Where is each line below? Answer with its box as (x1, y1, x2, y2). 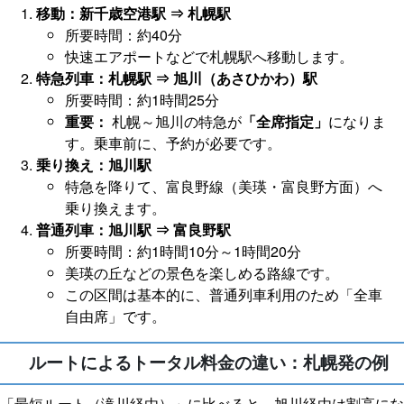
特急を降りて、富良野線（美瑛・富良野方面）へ (65, 176, 382, 197)
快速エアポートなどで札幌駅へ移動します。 (65, 46, 353, 68)
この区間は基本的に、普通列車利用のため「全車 (65, 284, 382, 306)
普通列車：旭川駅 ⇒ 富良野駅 (36, 219, 231, 241)
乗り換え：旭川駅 (36, 154, 151, 176)
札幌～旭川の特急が (108, 111, 242, 133)
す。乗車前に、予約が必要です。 (65, 133, 281, 154)
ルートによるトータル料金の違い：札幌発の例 (29, 348, 390, 374)
